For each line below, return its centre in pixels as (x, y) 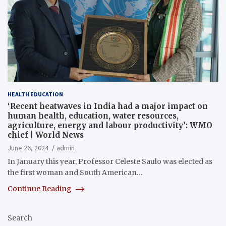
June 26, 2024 (28, 148)
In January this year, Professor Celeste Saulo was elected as (110, 162)
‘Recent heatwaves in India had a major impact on (108, 106)
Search (20, 218)
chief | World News (46, 135)
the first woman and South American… (75, 173)
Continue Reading (40, 189)
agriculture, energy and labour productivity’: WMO (110, 126)
